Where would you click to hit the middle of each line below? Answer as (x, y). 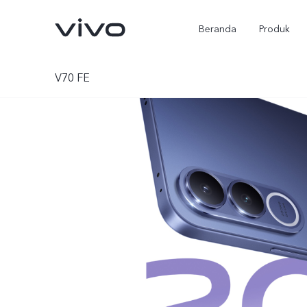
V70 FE (72, 78)
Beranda (217, 29)
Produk (275, 29)
